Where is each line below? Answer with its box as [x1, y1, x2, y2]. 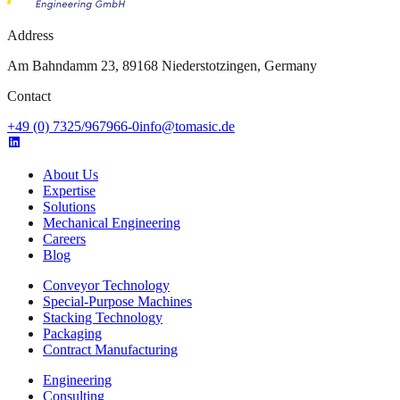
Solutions [43, 199, 96, 215]
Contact [7, 88, 51, 104]
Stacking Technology [43, 310, 162, 326]
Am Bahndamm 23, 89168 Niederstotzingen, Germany [7, 58, 317, 74]
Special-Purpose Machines [43, 294, 192, 310]
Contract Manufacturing [43, 342, 178, 358]
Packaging [43, 326, 102, 342]
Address [7, 28, 54, 44]
